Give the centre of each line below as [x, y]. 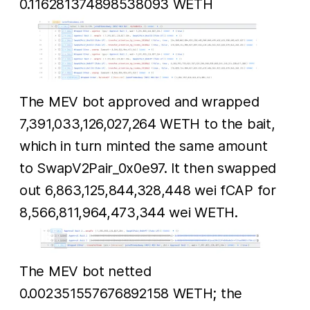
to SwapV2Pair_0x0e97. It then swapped [148, 168]
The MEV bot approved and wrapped [139, 101]
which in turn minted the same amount [144, 146]
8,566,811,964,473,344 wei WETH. [129, 212]
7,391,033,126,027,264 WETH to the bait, [147, 124]
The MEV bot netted [85, 272]
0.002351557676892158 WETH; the [131, 294]
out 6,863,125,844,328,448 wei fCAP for [148, 190]
